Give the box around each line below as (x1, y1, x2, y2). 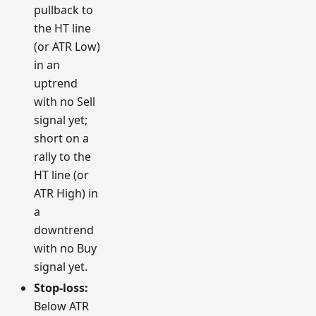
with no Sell (34, 94, 95, 110)
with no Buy (34, 241, 97, 257)
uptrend (34, 75, 78, 92)
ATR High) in (34, 186, 98, 202)
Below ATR (34, 298, 89, 315)
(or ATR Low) (34, 39, 100, 55)
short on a (34, 130, 89, 147)
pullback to (34, 2, 93, 18)
